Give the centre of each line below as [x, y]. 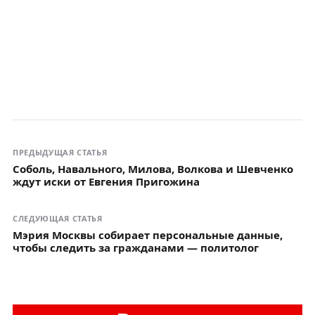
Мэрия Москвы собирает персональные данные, [148, 234]
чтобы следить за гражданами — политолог [136, 247]
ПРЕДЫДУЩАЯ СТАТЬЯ [60, 152]
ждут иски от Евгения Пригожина [106, 181]
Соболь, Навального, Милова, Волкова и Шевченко [153, 168]
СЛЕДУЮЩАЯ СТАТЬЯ [58, 218]
